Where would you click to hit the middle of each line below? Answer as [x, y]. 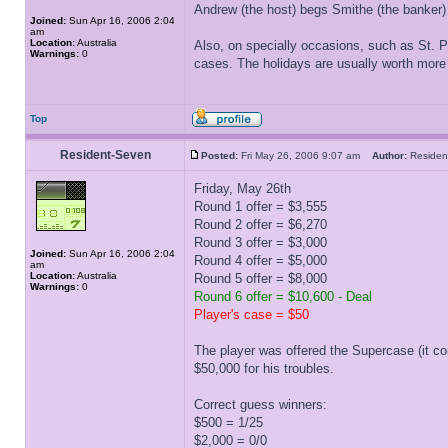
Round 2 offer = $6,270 [260, 224]
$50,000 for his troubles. [264, 368]
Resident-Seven [105, 155]
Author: [389, 155]
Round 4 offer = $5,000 [260, 260]
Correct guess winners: [260, 404]
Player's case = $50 [251, 314]
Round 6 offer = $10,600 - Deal [283, 296]
